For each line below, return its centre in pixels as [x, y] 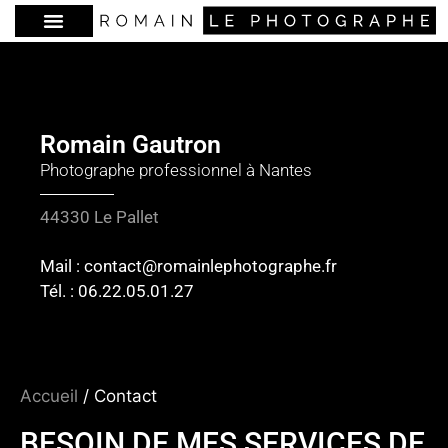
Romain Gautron [130, 144]
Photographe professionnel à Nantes [176, 169]
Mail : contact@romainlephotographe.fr [188, 266]
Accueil [49, 395]
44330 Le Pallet [99, 216]
